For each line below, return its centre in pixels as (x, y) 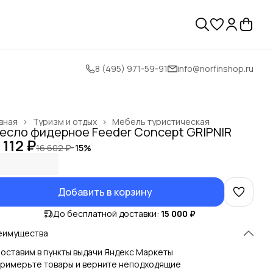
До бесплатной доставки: (106, 214)
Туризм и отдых (65, 122)
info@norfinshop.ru (215, 69)
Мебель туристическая (161, 122)
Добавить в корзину (105, 192)
